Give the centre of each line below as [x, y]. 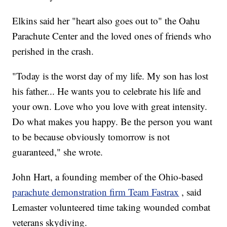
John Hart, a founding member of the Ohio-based [108, 177]
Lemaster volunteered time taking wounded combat [111, 207]
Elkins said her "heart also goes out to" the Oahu [106, 21]
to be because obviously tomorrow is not [91, 137]
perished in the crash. [53, 51]
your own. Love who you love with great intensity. [110, 106]
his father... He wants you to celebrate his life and [107, 91]
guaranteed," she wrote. [58, 152]
